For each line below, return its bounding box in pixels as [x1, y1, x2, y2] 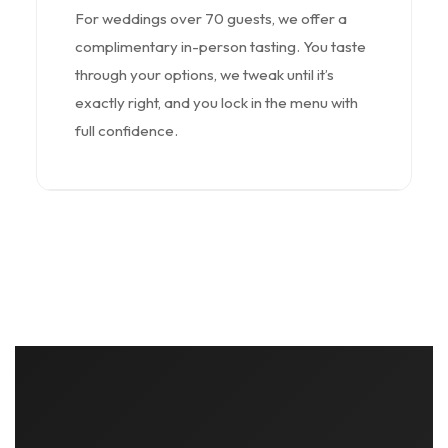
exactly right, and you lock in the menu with [74, 92, 358, 112]
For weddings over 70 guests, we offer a [74, 8, 347, 28]
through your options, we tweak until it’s [74, 64, 334, 84]
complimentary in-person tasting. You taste [74, 36, 366, 56]
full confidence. [74, 120, 178, 140]
